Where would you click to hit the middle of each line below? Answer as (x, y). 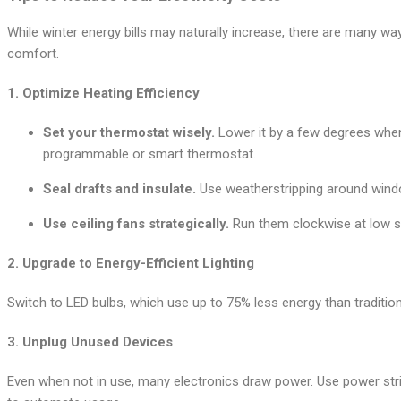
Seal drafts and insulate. (119, 189)
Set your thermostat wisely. (129, 133)
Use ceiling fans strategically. (136, 224)
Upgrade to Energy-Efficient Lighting (138, 263)
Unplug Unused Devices (98, 341)
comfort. (33, 54)
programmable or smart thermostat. (149, 154)
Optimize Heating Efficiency (111, 94)
